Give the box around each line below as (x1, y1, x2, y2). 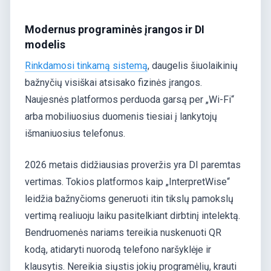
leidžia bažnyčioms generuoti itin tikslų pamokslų (25, 192, 233, 204)
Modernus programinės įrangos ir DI (25, 22, 204, 36)
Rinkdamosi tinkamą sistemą (25, 59, 148, 71)
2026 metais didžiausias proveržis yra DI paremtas (25, 158, 241, 171)
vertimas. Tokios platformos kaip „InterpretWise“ (25, 175, 230, 188)
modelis (25, 38, 65, 51)
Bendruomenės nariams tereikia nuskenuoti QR (25, 226, 221, 238)
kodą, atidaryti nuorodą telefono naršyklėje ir (25, 243, 211, 255)
